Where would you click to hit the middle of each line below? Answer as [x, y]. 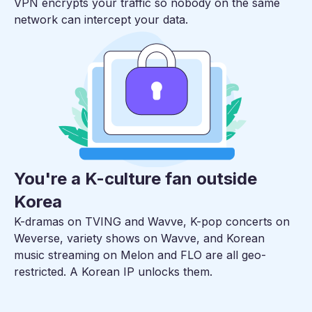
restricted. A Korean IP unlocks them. [113, 272]
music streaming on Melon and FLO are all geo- [140, 255]
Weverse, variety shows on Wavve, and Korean [139, 239]
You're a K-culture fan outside [135, 179]
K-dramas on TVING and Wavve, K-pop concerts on [152, 222]
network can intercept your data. [101, 20]
